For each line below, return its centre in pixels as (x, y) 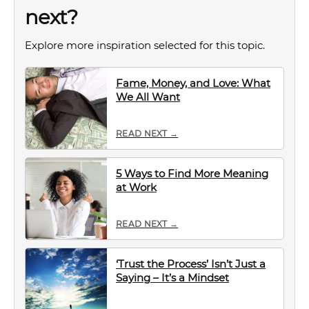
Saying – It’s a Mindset (172, 278)
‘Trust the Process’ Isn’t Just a (191, 264)
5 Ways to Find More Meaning (192, 173)
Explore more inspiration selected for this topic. (145, 45)
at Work (136, 187)
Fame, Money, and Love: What (193, 83)
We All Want (148, 97)
